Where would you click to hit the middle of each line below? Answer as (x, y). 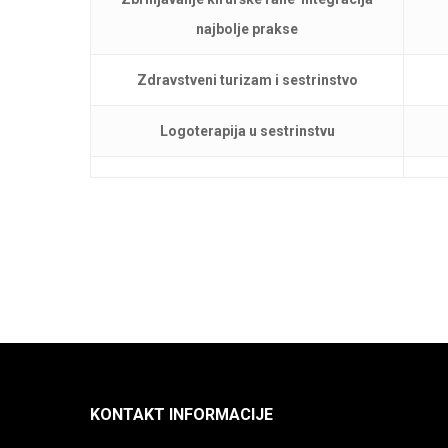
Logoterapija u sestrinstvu (247, 131)
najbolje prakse (247, 29)
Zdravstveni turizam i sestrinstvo (247, 80)
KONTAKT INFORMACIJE (181, 414)
